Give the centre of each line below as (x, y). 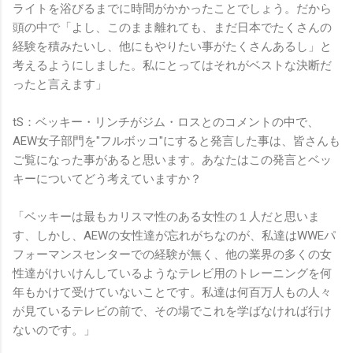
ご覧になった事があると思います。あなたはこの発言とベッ (172, 160)
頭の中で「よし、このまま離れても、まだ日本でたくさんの (172, 28)
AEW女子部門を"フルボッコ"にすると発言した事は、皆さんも (176, 141)
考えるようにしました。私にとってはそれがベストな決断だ (172, 66)
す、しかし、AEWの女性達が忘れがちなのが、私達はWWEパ (174, 236)
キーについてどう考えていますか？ (107, 179)
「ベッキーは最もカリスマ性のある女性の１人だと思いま (166, 217)
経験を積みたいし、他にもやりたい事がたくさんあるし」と (172, 47)
